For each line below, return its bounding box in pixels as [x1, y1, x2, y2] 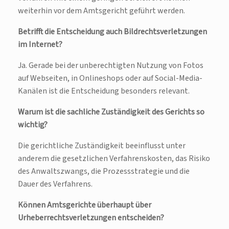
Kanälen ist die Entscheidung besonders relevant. [18, 85, 190, 97]
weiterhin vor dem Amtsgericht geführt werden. [18, 5, 185, 17]
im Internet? [18, 39, 62, 51]
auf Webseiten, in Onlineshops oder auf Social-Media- [18, 73, 202, 84]
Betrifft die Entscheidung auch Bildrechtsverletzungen [18, 26, 207, 38]
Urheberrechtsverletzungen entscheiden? [18, 212, 164, 224]
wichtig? [18, 119, 48, 131]
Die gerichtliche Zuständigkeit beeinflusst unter [18, 140, 186, 152]
